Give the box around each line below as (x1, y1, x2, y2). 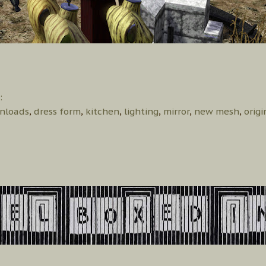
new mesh (194, 105, 239, 117)
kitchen (85, 105, 119, 117)
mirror (163, 105, 189, 117)
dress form (34, 105, 81, 117)
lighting (124, 105, 159, 117)
